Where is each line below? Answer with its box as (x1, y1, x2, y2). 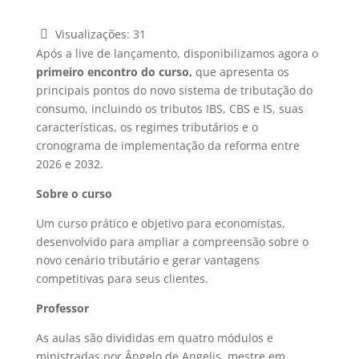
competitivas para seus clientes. (35, 270, 208, 286)
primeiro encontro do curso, (35, 63, 192, 79)
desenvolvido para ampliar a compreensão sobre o (35, 233, 309, 249)
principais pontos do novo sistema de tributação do (35, 82, 313, 98)
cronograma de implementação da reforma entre (35, 137, 300, 153)
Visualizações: (54, 26, 130, 42)
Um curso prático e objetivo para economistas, (35, 215, 285, 231)
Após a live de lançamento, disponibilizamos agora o (35, 45, 318, 61)
